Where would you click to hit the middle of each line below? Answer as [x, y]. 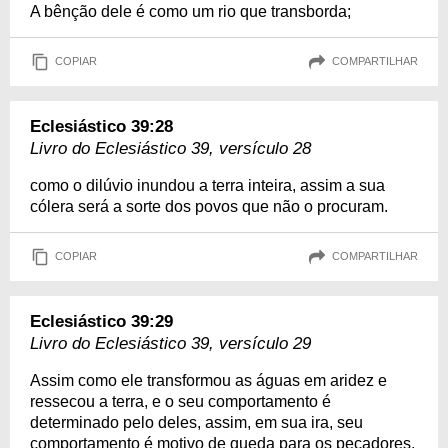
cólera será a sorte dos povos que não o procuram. [209, 206]
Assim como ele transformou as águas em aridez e [208, 380]
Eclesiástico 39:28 [101, 126]
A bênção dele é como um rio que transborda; [190, 11]
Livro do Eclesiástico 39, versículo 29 [170, 343]
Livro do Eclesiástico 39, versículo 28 [170, 148]
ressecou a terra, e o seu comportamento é [180, 401]
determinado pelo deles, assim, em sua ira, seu [196, 422]
